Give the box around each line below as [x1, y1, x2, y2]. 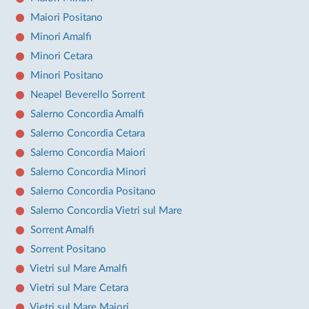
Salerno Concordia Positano [30, 186, 156, 197]
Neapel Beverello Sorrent [30, 89, 145, 100]
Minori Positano [30, 70, 103, 81]
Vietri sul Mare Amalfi [29, 263, 128, 274]
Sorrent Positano [30, 243, 106, 255]
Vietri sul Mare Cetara [29, 282, 128, 293]
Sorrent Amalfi [30, 224, 94, 235]
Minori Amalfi [30, 31, 92, 42]
